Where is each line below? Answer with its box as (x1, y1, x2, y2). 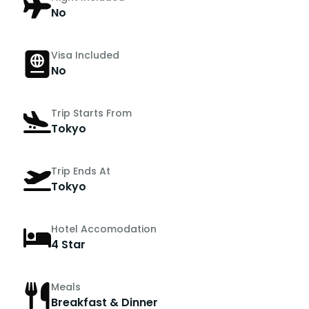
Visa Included (51, 48, 119, 63)
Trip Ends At (51, 164, 110, 179)
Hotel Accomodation (51, 222, 157, 237)
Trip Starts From (51, 106, 132, 121)
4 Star (51, 237, 86, 253)
